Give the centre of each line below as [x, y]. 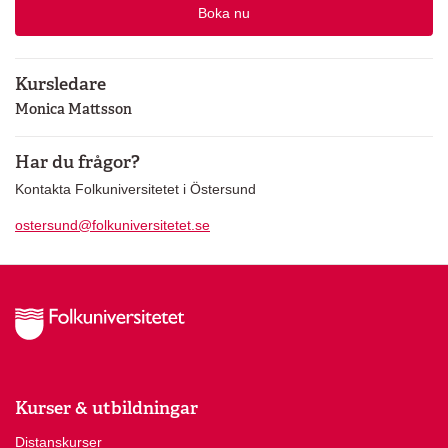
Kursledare [60, 83]
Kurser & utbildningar [106, 408]
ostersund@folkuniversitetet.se [112, 224]
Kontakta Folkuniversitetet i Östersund [135, 189]
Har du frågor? [77, 162]
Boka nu [224, 13]
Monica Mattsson [73, 109]
